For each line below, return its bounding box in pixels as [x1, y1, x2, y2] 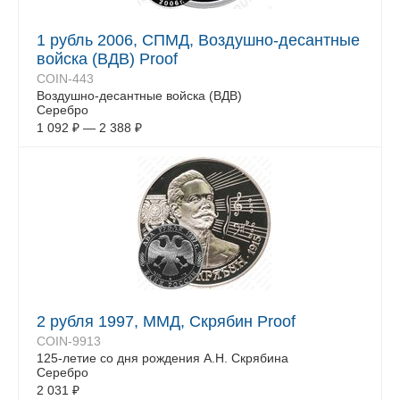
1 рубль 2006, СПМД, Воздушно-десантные [37, 31, 360, 49]
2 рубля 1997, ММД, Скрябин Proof [37, 312, 296, 330]
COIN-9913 [37, 334, 101, 348]
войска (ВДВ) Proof [37, 50, 178, 68]
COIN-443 [37, 71, 94, 86]
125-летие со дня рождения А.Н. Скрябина [37, 351, 288, 365]
